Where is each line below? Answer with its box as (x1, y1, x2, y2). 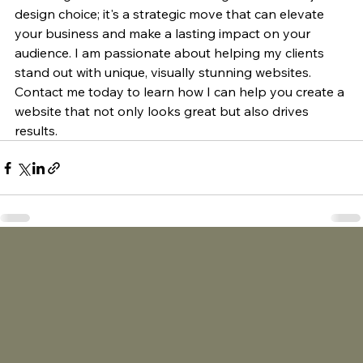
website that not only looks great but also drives (15, 103, 312, 120)
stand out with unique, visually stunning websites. (15, 64, 314, 81)
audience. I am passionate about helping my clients (15, 45, 327, 62)
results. (15, 122, 58, 139)
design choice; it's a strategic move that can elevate (15, 6, 327, 23)
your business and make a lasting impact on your (15, 25, 314, 42)
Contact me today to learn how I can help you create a (15, 83, 348, 100)
